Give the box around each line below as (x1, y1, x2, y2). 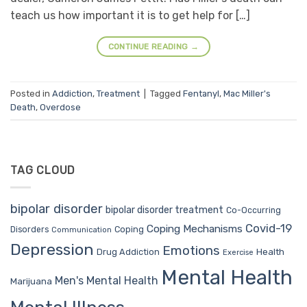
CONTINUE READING (108, 42, 191, 52)
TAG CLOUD (10, 164, 76, 177)
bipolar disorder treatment (106, 204, 223, 216)
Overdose (40, 101, 81, 112)
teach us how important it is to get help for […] (10, 9, 250, 23)
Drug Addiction (97, 246, 160, 257)
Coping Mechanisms (147, 221, 243, 235)
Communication (51, 225, 112, 234)
